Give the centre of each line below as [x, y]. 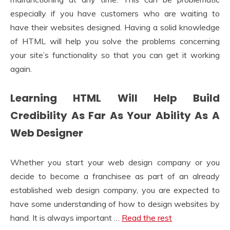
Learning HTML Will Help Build [115, 98]
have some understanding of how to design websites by [115, 204]
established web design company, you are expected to [115, 190]
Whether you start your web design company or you [115, 162]
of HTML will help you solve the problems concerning [115, 41]
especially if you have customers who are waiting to [115, 13]
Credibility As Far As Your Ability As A [115, 116]
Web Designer [47, 133]
